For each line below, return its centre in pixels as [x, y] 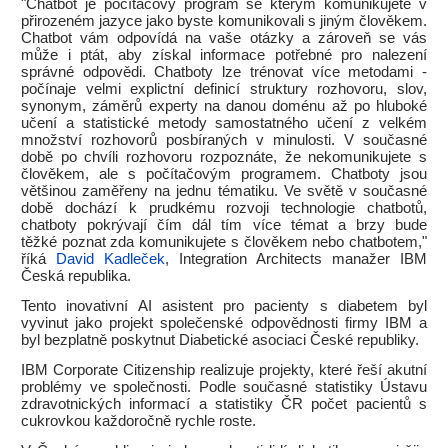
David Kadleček [110, 259]
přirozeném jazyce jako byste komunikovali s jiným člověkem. [224, 21]
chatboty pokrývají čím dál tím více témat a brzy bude [224, 225]
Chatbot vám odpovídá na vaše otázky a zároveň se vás [224, 38]
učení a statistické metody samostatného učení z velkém [224, 123]
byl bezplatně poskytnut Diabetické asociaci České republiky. [220, 340]
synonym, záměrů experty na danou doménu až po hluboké [224, 106]
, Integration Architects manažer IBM [296, 259]
